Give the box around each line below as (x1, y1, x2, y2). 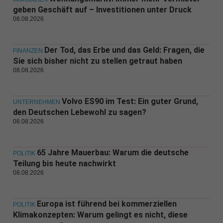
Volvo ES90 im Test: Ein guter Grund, (61, 96, 198, 106)
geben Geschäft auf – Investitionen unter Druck (12, 4, 192, 14)
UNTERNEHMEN (12, 98, 60, 106)
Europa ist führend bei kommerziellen (36, 199, 177, 209)
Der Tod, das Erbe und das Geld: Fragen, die (44, 45, 205, 55)
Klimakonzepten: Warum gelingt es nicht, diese (12, 210, 188, 220)
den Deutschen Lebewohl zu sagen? (12, 107, 146, 117)
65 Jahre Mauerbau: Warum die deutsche (36, 147, 189, 157)
